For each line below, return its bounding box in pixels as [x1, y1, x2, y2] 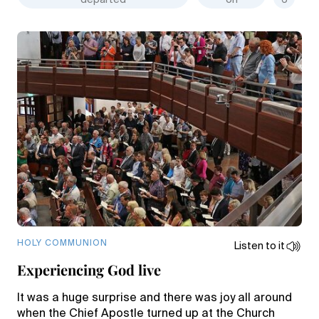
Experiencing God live [17, 260, 161, 279]
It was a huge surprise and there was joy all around [17, 293, 292, 304]
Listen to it [234, 241, 285, 251]
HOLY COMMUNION [17, 239, 108, 248]
